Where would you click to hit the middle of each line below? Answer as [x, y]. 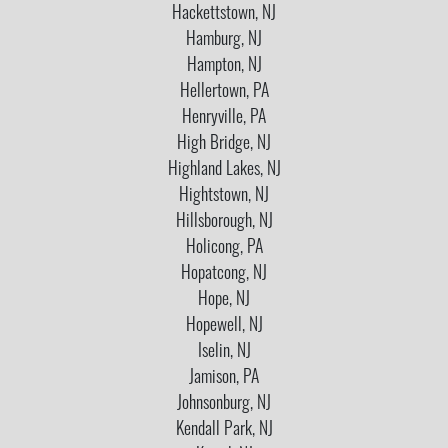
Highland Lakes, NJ [224, 170]
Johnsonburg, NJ [224, 404]
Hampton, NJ [224, 66]
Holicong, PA [224, 248]
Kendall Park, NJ [224, 430]
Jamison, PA [224, 378]
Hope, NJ [224, 300]
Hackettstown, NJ [224, 14]
